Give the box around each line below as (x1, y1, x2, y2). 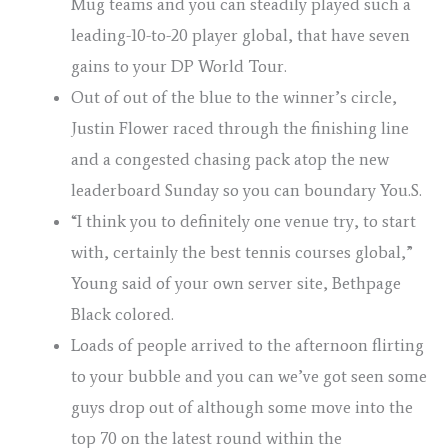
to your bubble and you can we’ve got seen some (71, 366, 427, 387)
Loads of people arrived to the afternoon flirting (71, 335, 424, 356)
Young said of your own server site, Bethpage (71, 273, 401, 294)
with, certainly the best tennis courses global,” (71, 242, 413, 263)
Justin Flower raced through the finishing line (71, 118, 409, 139)
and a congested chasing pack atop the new (71, 149, 389, 170)
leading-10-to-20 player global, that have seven (71, 25, 410, 46)
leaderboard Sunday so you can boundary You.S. (71, 180, 422, 201)
